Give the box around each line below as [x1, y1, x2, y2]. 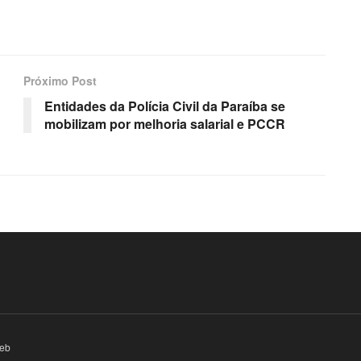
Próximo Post [23, 72, 97, 89]
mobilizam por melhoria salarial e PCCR [44, 114, 285, 133]
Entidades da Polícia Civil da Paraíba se [44, 96, 285, 115]
